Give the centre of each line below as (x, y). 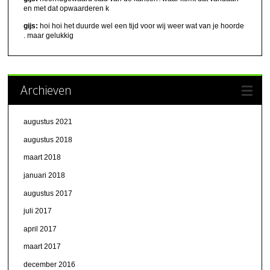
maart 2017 (42, 247)
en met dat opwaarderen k (67, 8)
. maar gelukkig (49, 36)
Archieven (46, 90)
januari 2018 (45, 176)
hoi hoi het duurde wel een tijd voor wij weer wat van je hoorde (141, 26)
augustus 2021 (48, 122)
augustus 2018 (48, 140)
